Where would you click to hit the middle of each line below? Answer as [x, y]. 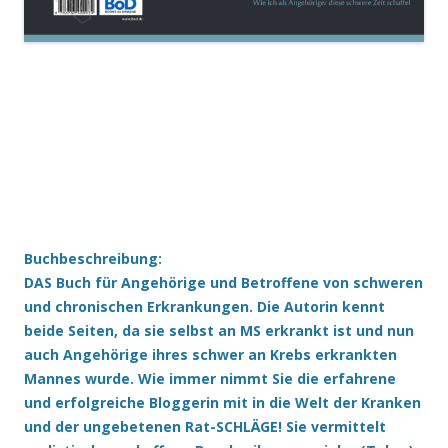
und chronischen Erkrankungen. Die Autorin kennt [204, 307]
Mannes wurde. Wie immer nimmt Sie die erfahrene [210, 379]
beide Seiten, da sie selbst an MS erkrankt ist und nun [219, 331]
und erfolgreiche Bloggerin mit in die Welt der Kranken [222, 403]
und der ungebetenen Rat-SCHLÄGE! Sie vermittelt [205, 427]
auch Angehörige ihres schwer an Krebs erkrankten [210, 355]
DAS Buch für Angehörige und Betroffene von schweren [223, 283]
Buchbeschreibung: [93, 259]
